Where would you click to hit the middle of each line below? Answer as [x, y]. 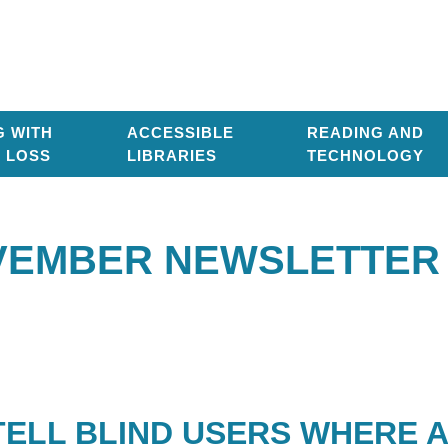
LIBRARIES [171, 155]
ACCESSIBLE [180, 132]
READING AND [365, 132]
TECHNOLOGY [365, 155]
